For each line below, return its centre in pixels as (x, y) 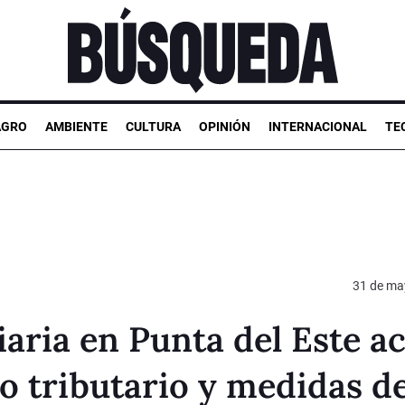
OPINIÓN (225, 126)
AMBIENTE (76, 126)
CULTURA (153, 126)
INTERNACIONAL (318, 126)
